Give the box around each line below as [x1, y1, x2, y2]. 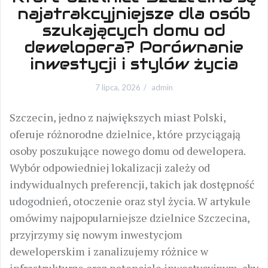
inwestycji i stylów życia [30, 54, 238, 74]
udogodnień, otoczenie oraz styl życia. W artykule [10, 194, 251, 208]
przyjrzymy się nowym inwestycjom [10, 227, 182, 242]
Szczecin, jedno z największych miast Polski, [10, 110, 226, 124]
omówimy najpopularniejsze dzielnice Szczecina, [10, 211, 249, 225]
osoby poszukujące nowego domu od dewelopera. [10, 144, 245, 158]
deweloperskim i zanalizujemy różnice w [10, 244, 208, 258]
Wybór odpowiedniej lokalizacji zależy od [10, 160, 210, 175]
